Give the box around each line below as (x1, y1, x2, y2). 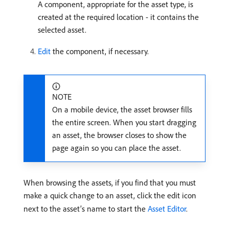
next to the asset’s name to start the (24, 203, 148, 214)
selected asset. (38, 24, 86, 35)
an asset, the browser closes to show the (52, 129, 187, 140)
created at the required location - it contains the (38, 11, 199, 22)
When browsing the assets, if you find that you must (24, 177, 196, 188)
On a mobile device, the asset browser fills (52, 104, 192, 114)
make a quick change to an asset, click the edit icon (24, 190, 196, 200)
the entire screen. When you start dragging (52, 117, 196, 127)
